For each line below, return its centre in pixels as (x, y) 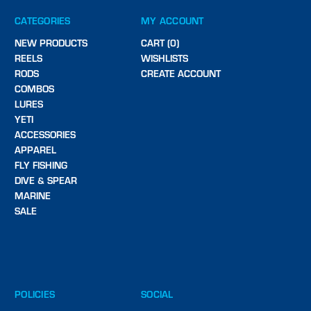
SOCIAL (157, 294)
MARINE (33, 195)
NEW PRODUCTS (51, 42)
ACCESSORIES (45, 134)
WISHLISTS (165, 58)
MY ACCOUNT (173, 20)
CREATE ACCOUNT (181, 73)
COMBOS (34, 88)
